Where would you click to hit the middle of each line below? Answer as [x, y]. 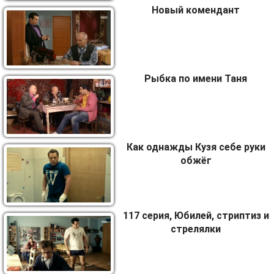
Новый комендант [196, 10]
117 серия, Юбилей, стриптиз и [196, 216]
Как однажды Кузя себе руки [196, 147]
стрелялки [196, 229]
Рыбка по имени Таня [196, 79]
